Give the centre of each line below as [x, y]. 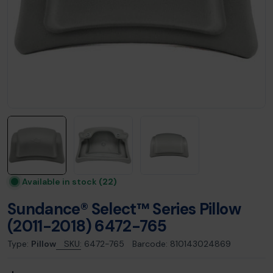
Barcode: [150, 244]
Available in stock [60, 182]
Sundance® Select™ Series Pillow [124, 209]
